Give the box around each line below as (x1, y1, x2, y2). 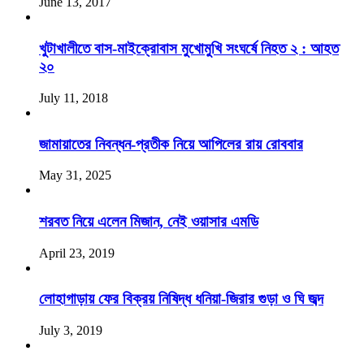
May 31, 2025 (39, 168, 111, 183)
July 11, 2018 (39, 90, 108, 105)
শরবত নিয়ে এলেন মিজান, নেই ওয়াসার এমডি (39, 213, 258, 230)
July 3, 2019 (39, 323, 102, 338)
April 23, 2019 (39, 245, 115, 260)
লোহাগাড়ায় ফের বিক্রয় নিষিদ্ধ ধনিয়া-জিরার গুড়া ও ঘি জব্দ (39, 290, 323, 308)
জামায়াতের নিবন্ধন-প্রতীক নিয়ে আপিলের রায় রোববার (39, 135, 303, 153)
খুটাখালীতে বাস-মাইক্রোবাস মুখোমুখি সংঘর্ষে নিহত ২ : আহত (39, 40, 339, 58)
